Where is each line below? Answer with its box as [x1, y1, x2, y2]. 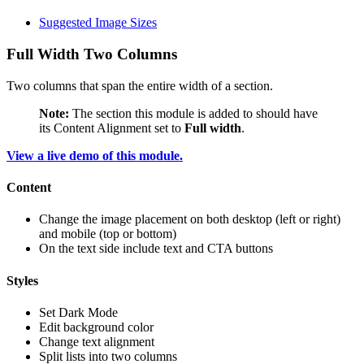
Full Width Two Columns [6, 45, 177, 63]
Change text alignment [39, 334, 154, 349]
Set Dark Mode [39, 305, 118, 319]
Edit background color [39, 319, 154, 334]
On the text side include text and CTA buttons [39, 241, 273, 256]
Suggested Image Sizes [39, 15, 157, 30]
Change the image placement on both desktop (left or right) [39, 212, 340, 227]
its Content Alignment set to [39, 120, 184, 135]
